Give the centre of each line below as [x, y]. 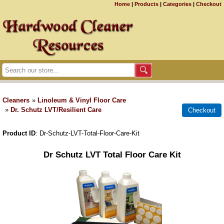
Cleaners [16, 100]
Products [146, 4]
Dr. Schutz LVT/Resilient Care [56, 110]
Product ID [19, 133]
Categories [177, 4]
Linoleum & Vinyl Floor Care [82, 100]
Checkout [209, 4]
